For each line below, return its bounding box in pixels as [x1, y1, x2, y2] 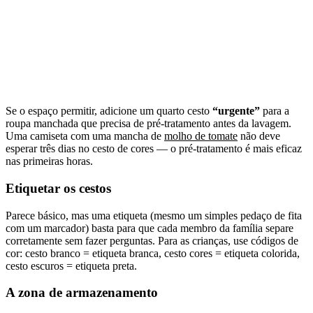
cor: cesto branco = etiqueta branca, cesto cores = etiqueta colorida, [6, 247, 300, 259]
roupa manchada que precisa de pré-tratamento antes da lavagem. [6, 117, 291, 130]
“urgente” [212, 105, 260, 117]
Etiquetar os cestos [6, 180, 111, 196]
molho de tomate [164, 130, 238, 143]
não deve [238, 130, 280, 143]
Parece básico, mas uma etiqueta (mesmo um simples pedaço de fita [6, 209, 302, 221]
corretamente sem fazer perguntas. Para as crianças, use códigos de [6, 234, 298, 247]
